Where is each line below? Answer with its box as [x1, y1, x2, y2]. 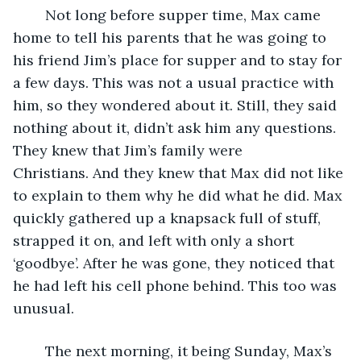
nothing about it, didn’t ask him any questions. [13, 118, 340, 137]
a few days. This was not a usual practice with [13, 73, 338, 92]
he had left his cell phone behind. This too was [13, 276, 341, 295]
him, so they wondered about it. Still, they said [13, 95, 341, 114]
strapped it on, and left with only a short [13, 230, 298, 250]
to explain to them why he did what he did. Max [13, 185, 346, 205]
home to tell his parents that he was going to [13, 27, 330, 47]
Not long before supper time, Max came [29, 5, 45, 24]
